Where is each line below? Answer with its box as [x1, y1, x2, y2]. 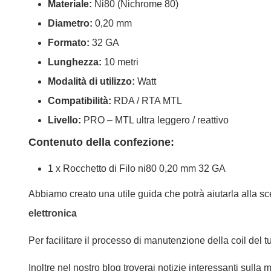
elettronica [28, 207, 77, 218]
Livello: [48, 115, 81, 126]
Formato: [48, 38, 90, 48]
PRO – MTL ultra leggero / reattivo [81, 115, 229, 126]
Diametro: [48, 18, 93, 29]
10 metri [102, 57, 139, 68]
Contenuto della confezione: [28, 135, 174, 148]
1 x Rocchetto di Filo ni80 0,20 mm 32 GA [48, 163, 226, 174]
